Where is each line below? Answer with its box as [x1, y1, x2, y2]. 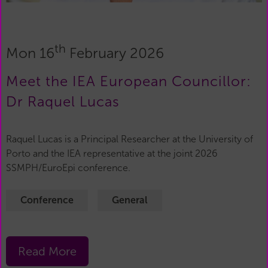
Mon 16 [6, 45, 54, 62]
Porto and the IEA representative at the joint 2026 [6, 148, 218, 159]
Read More [18, 245, 77, 258]
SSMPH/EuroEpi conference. [6, 163, 130, 173]
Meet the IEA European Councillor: [6, 74, 251, 90]
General [112, 195, 148, 206]
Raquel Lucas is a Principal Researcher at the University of [6, 134, 253, 145]
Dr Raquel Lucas [6, 94, 120, 110]
